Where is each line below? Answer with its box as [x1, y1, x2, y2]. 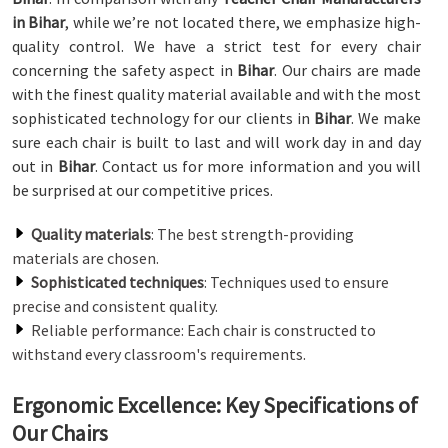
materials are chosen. [12, 248, 159, 268]
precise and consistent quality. [12, 296, 218, 316]
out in [12, 156, 58, 176]
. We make [350, 108, 421, 128]
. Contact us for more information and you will [94, 156, 422, 176]
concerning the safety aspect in [12, 60, 238, 80]
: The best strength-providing [151, 224, 354, 244]
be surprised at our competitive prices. [12, 180, 273, 200]
